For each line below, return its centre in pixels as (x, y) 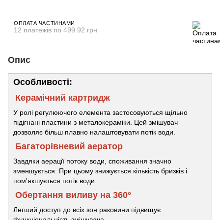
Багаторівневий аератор (69, 146)
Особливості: (43, 82)
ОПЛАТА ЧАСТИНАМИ (44, 23)
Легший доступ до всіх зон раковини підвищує (87, 209)
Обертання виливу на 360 (71, 195)
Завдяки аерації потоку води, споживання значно (92, 161)
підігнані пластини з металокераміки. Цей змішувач (96, 122)
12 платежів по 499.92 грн (55, 30)
